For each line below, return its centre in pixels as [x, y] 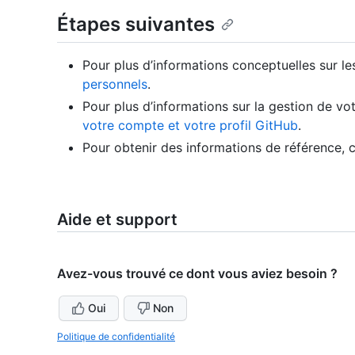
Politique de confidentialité [116, 337]
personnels [115, 84]
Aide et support [117, 220]
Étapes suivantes [136, 25]
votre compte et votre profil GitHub [190, 126]
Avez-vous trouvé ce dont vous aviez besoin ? [197, 274]
